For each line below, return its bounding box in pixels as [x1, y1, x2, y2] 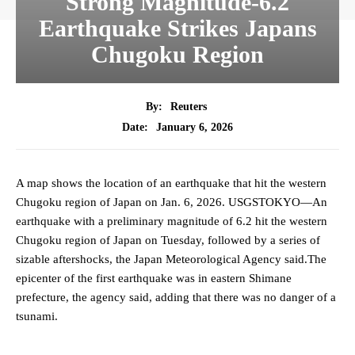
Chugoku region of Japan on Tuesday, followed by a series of [16, 234, 320, 247]
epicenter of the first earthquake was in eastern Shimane [16, 272, 292, 285]
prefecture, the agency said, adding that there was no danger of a [16, 291, 336, 304]
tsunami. [16, 310, 58, 323]
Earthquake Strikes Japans [38, 15, 317, 42]
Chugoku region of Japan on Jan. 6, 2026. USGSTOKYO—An [16, 196, 327, 209]
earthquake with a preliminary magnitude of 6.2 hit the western [16, 215, 327, 228]
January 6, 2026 [156, 120, 233, 133]
